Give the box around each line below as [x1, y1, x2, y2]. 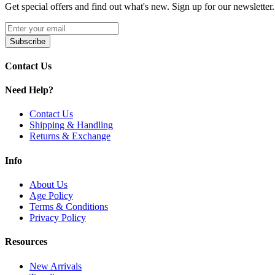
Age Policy [29, 190, 73, 201]
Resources [5, 236, 47, 247]
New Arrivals [29, 260, 82, 271]
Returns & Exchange [29, 131, 110, 142]
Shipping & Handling [29, 120, 113, 131]
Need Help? [5, 85, 53, 96]
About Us [29, 179, 68, 190]
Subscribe [10, 36, 45, 46]
